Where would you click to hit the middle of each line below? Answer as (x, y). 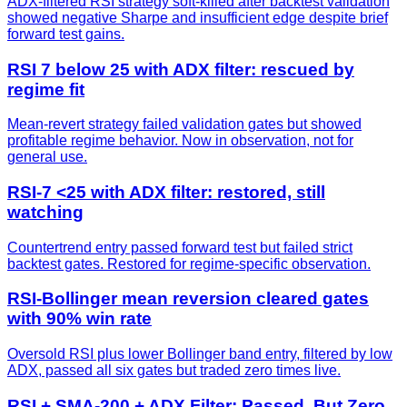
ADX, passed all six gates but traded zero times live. (174, 371)
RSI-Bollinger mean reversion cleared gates (188, 299)
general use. (47, 157)
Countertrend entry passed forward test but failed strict (180, 247)
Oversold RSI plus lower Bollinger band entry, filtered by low (200, 354)
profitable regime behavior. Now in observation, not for (180, 141)
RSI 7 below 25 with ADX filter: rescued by (181, 69)
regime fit (46, 89)
